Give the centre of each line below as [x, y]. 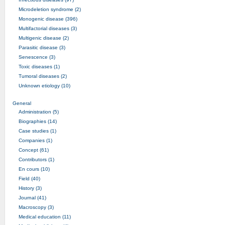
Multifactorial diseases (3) [47, 28]
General [22, 103]
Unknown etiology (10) [44, 85]
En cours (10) [34, 169]
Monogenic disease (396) [48, 19]
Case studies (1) [37, 131]
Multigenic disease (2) [43, 38]
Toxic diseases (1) [39, 66]
